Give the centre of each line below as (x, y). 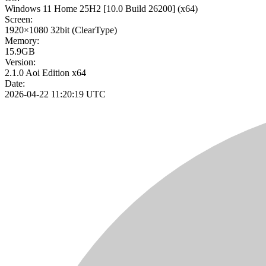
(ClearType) (94, 30)
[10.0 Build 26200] (139, 9)
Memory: (22, 41)
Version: (20, 62)
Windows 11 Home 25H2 (53, 9)
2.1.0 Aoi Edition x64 (45, 73)
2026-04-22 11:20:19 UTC (55, 94)
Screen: (19, 20)
